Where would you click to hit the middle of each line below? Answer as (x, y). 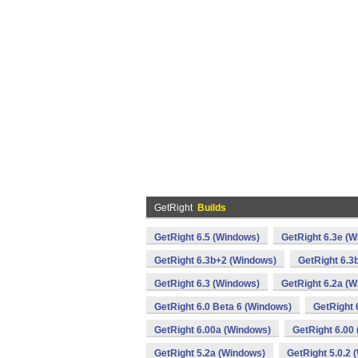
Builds (212, 208)
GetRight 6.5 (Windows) (207, 237)
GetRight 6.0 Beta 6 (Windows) (223, 307)
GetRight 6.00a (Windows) (213, 330)
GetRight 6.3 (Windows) (207, 284)
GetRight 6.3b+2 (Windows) (215, 261)
